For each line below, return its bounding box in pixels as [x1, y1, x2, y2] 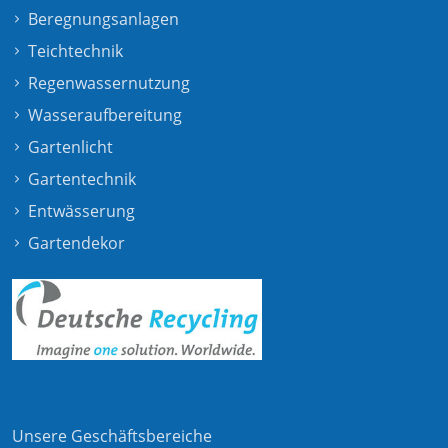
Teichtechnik [28, 39, 123, 62]
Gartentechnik [28, 167, 136, 190]
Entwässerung [28, 199, 135, 222]
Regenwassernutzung [28, 71, 190, 94]
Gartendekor [28, 231, 125, 254]
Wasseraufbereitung [28, 103, 182, 126]
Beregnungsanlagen [28, 7, 179, 30]
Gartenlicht [28, 135, 113, 158]
